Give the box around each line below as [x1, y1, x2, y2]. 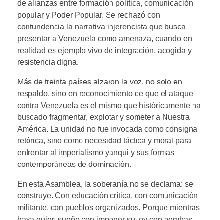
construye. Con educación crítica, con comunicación [17, 192, 198, 200]
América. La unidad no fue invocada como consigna [17, 125, 197, 134]
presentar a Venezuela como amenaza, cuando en [17, 34, 192, 43]
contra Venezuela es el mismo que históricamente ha [17, 101, 201, 110]
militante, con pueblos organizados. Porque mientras [17, 203, 200, 212]
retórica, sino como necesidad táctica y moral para [17, 137, 191, 145]
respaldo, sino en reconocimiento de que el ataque [17, 89, 193, 98]
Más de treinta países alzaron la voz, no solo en [17, 78, 182, 86]
